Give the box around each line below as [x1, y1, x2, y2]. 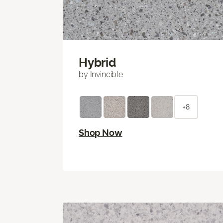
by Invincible [79, 70, 123, 80]
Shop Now [79, 127, 122, 138]
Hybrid [79, 55, 116, 70]
